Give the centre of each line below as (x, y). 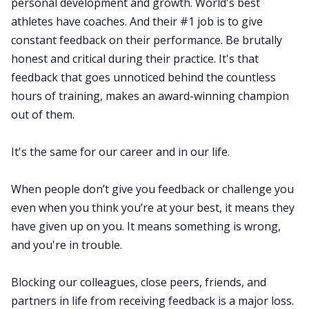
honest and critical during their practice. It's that (135, 58)
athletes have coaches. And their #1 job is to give (137, 21)
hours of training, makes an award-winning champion (150, 96)
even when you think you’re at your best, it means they (153, 207)
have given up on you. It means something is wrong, (146, 226)
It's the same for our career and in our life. (120, 151)
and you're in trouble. (67, 245)
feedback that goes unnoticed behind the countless (143, 77)
